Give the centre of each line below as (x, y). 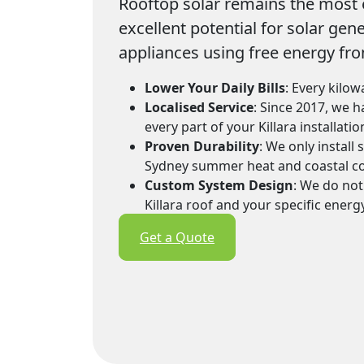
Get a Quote (177, 237)
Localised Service (199, 107)
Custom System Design (219, 185)
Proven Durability (202, 146)
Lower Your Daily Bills (215, 87)
